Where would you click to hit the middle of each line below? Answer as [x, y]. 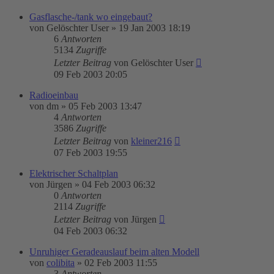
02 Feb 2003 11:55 [121, 263]
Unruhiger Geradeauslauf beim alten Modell [114, 252]
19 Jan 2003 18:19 [154, 28]
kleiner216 [151, 141]
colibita [61, 263]
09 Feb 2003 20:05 [91, 74]
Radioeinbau [54, 95]
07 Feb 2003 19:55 [91, 153]
